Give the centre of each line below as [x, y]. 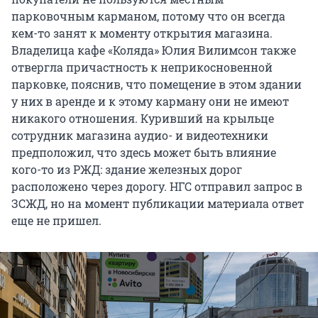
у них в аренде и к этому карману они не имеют [150, 102]
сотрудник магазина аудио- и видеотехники [140, 136]
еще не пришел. [56, 221]
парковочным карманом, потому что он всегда [148, 16]
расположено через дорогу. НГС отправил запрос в [157, 187]
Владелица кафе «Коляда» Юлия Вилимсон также [154, 50]
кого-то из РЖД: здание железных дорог [127, 170]
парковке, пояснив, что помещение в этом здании [157, 84]
